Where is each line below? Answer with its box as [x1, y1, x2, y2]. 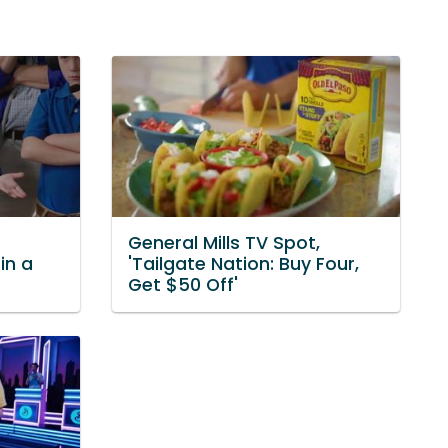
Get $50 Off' [128, 273, 238, 298]
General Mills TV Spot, [128, 231, 320, 256]
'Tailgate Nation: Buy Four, [128, 252, 359, 277]
